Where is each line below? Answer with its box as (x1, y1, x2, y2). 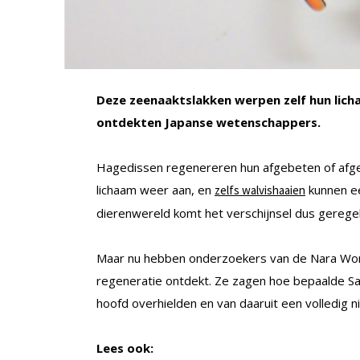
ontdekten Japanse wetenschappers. (96, 113, 321, 130)
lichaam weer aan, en (96, 181, 215, 198)
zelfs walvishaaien (215, 182, 305, 198)
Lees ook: (96, 339, 153, 356)
